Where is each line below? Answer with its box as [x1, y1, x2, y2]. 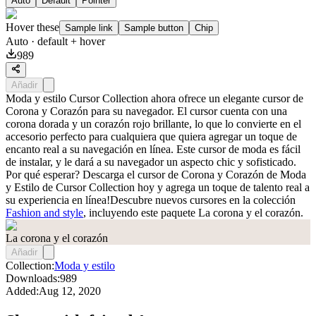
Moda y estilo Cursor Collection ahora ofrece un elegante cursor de [6, 92, 303, 104]
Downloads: [6, 272, 60, 284]
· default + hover [28, 35, 105, 47]
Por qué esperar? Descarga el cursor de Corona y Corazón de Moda [6, 168, 306, 181]
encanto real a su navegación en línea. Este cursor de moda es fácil [6, 142, 300, 155]
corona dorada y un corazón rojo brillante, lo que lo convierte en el [6, 117, 301, 130]
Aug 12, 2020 [39, 284, 101, 297]
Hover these [6, 20, 59, 33]
